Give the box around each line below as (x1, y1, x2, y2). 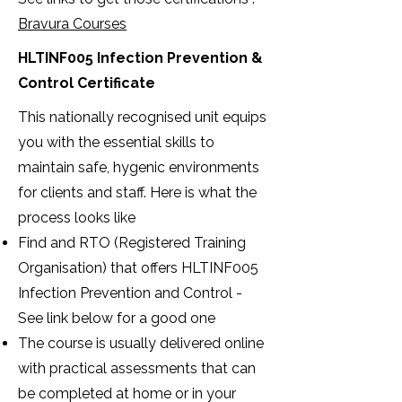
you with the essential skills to (18, 134, 214, 151)
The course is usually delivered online (18, 335, 264, 352)
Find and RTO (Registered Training (18, 234, 246, 251)
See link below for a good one (18, 310, 215, 327)
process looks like (18, 209, 139, 226)
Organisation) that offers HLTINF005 (18, 259, 258, 276)
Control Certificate (18, 74, 159, 92)
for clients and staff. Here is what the (18, 184, 257, 201)
